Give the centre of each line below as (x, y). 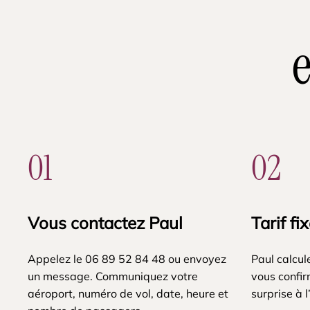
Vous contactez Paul (106, 222)
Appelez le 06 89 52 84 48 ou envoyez (127, 258)
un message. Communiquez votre (113, 276)
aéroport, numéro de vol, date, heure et (128, 293)
